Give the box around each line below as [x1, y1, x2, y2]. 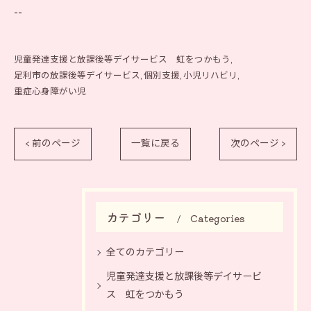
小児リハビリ [183, 69, 237, 84]
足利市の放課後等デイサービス [14, 69, 140, 84]
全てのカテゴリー [106, 244, 184, 261]
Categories [190, 211, 245, 226]
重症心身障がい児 [14, 85, 86, 100]
